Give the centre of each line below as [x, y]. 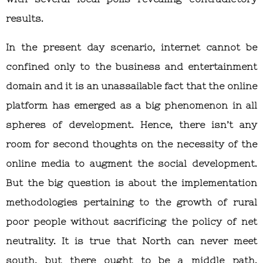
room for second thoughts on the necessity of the [131, 144]
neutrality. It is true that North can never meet [131, 240]
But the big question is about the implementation [131, 182]
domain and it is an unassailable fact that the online [131, 85]
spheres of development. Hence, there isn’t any [131, 124]
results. [25, 18]
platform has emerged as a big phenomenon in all [131, 105]
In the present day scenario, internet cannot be [131, 47]
